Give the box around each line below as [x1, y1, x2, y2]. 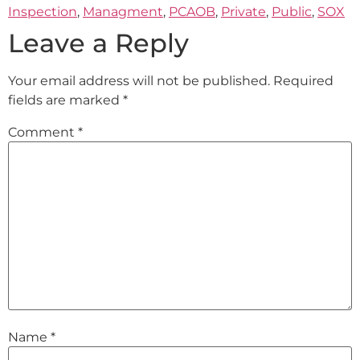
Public [272, 4, 312, 20]
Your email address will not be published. [8, 73, 270, 89]
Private [221, 4, 266, 20]
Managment [83, 4, 163, 20]
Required [273, 73, 333, 89]
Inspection [8, 4, 77, 20]
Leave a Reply [8, 27, 189, 59]
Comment [8, 124, 78, 140]
